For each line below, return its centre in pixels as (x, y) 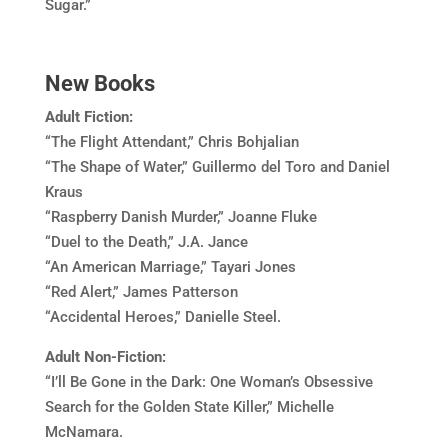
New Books (99, 83)
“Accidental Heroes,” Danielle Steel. (162, 317)
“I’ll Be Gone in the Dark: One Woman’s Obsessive (208, 382)
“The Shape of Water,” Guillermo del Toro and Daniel (217, 167)
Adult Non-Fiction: (105, 357)
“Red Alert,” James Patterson (141, 292)
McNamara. (83, 432)
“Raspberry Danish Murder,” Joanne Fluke (180, 217)
